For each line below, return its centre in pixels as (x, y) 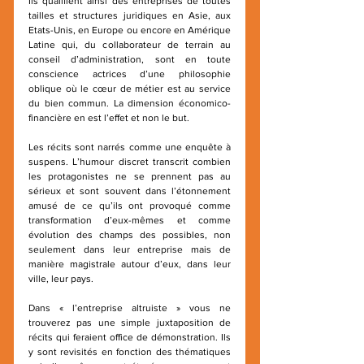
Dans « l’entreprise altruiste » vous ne (130, 308)
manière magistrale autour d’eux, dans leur (130, 264)
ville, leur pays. (61, 279)
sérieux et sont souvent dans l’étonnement (130, 191)
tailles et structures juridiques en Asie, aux (130, 15)
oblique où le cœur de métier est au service (130, 89)
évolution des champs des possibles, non (130, 235)
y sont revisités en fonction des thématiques (130, 352)
